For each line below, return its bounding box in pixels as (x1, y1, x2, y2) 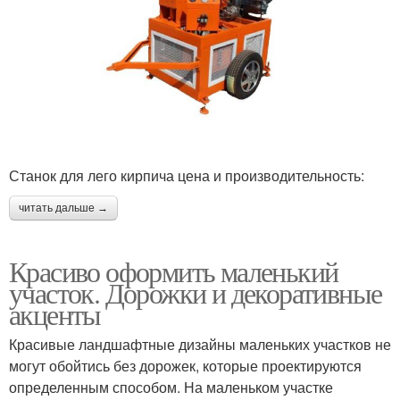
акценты (9, 294, 101, 333)
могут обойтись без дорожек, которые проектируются (9, 354, 362, 376)
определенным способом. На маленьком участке (9, 376, 333, 397)
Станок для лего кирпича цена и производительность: (9, 164, 364, 186)
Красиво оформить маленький (9, 251, 338, 290)
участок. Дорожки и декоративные (9, 272, 382, 312)
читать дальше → (19, 201, 108, 214)
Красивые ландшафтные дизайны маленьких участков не (9, 333, 391, 354)
